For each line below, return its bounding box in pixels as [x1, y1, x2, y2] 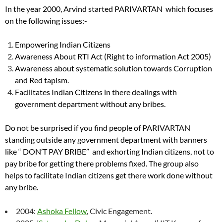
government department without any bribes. [15, 99, 166, 109]
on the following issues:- [5, 15, 87, 25]
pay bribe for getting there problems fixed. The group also [5, 158, 199, 168]
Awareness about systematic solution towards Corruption [15, 63, 212, 73]
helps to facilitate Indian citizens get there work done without [5, 170, 213, 180]
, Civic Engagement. [87, 206, 152, 216]
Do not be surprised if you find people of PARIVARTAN [5, 122, 190, 132]
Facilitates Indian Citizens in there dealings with [15, 87, 177, 97]
